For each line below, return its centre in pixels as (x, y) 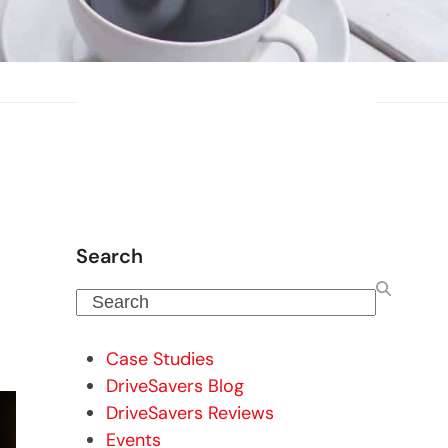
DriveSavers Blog (175, 386)
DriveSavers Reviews (190, 413)
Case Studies (160, 359)
